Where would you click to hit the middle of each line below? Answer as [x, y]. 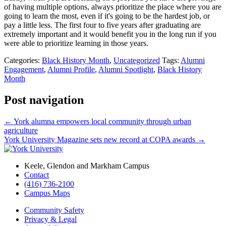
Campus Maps [47, 193]
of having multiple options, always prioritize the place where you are [113, 7]
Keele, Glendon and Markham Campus [87, 166]
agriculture [21, 131]
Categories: [23, 61]
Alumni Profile [71, 70]
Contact [37, 175]
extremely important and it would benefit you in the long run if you [110, 34]
